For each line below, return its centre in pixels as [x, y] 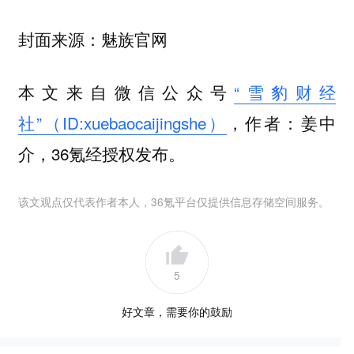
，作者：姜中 [282, 122]
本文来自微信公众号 [126, 91]
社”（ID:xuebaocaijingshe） [122, 122]
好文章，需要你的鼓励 [177, 312]
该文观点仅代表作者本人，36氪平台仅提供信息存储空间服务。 [173, 202]
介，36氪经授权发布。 [101, 153]
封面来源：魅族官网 [92, 39]
